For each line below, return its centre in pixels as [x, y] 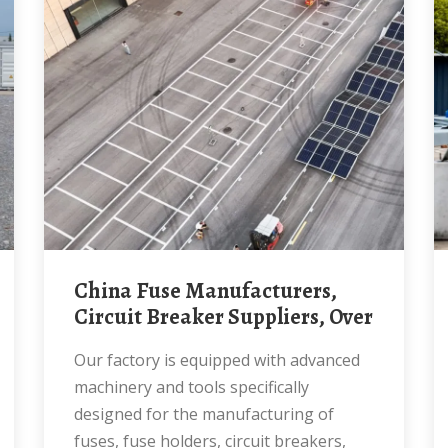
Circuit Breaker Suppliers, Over [223, 317]
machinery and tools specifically [191, 387]
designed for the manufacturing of [204, 414]
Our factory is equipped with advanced [80, 360]
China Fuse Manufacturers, [81, 291]
